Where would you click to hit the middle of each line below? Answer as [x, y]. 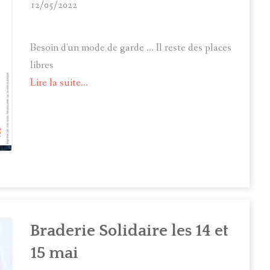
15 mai [54, 253]
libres [42, 65]
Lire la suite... [59, 83]
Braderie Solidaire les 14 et [129, 231]
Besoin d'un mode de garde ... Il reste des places [131, 48]
